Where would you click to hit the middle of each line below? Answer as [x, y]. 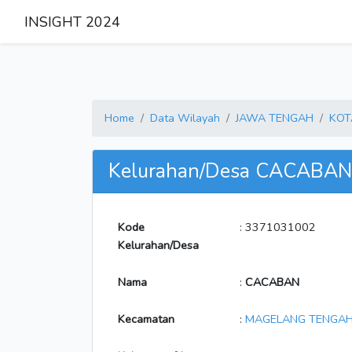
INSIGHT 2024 [72, 22]
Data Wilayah [185, 118]
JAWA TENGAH [275, 118]
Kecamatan [146, 319]
